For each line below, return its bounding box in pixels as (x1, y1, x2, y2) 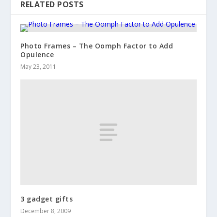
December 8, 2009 (20, 206, 71, 215)
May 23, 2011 (20, 62, 57, 71)
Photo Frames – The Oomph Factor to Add (20, 41, 173, 50)
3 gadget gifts (20, 194, 73, 203)
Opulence (20, 49, 54, 59)
